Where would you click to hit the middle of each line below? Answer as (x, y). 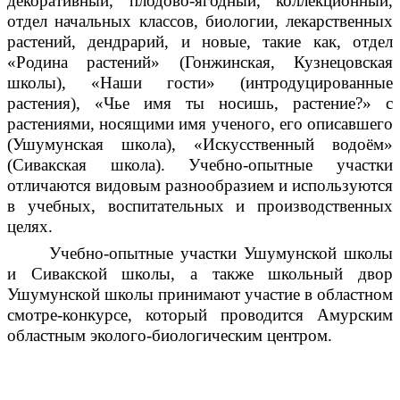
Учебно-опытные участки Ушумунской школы (221, 253)
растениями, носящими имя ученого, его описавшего (200, 123)
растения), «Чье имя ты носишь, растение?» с (200, 103)
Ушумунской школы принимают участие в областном (200, 294)
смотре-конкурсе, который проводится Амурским (200, 314)
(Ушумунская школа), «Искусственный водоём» (200, 144)
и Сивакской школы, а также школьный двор (200, 273)
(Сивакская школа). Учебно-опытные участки (200, 164)
